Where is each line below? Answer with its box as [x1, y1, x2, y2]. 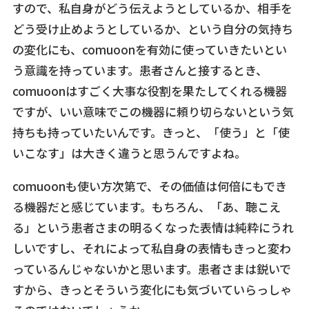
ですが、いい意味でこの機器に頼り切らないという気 [12, 103, 294, 121]
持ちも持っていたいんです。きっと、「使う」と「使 [12, 123, 290, 141]
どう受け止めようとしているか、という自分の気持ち [12, 20, 293, 38]
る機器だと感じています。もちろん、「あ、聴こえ [12, 198, 281, 216]
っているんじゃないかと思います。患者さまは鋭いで [12, 260, 291, 278]
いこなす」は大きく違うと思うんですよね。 [12, 144, 246, 162]
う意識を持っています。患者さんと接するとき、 [12, 61, 268, 79]
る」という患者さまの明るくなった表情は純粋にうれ [12, 219, 294, 237]
